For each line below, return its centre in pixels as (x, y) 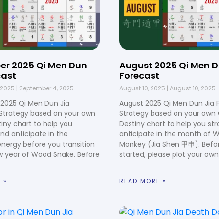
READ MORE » (143, 181)
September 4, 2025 (46, 88)
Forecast (139, 75)
